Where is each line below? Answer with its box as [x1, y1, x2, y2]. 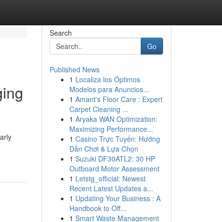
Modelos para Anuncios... [69, 84, 149, 94]
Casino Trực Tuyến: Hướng [75, 134, 160, 144]
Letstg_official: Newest [75, 173, 146, 183]
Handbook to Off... [69, 203, 126, 213]
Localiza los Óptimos [75, 74, 140, 84]
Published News [49, 64, 100, 74]
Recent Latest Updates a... [69, 183, 153, 193]
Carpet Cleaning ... [69, 104, 128, 114]
